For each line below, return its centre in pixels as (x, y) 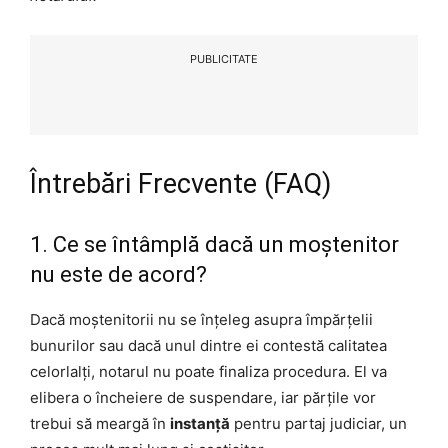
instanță (200, 423)
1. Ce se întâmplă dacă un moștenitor (214, 244)
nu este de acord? (118, 274)
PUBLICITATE (224, 58)
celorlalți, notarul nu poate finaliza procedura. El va (208, 371)
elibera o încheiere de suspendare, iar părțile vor (203, 397)
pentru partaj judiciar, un (318, 423)
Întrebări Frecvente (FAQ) (180, 183)
